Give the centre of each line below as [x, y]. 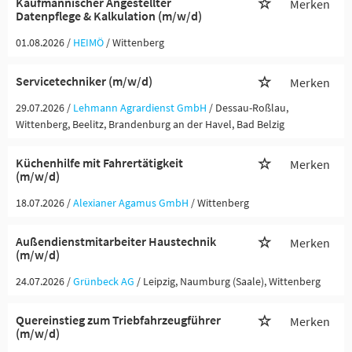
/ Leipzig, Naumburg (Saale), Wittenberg [229, 281]
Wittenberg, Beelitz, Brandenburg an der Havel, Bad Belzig [150, 124]
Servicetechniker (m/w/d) [84, 81]
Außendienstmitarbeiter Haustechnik [116, 241]
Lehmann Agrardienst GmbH [140, 108]
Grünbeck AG [104, 281]
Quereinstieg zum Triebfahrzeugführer [118, 320]
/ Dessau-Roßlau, [249, 108]
